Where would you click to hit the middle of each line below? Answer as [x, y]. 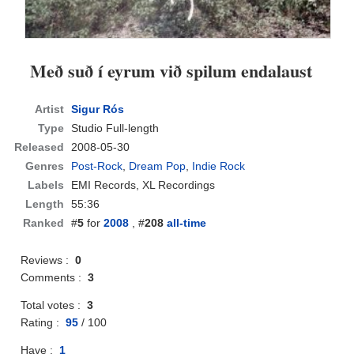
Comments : [55, 278]
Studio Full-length [115, 128]
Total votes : [54, 305]
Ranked [44, 223]
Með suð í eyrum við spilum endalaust [171, 71]
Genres [45, 166]
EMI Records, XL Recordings [143, 185]
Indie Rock [219, 166]
